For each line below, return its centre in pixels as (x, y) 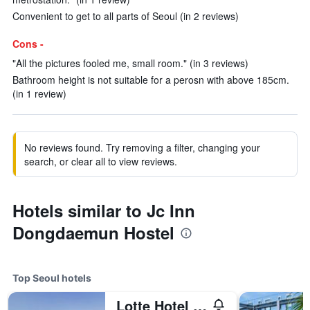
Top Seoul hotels (52, 278)
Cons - (28, 44)
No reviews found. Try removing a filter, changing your (142, 147)
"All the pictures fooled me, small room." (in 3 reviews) (130, 63)
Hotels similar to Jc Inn (104, 210)
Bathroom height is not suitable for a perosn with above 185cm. (151, 80)
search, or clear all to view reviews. (101, 161)
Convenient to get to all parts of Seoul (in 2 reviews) (126, 16)
